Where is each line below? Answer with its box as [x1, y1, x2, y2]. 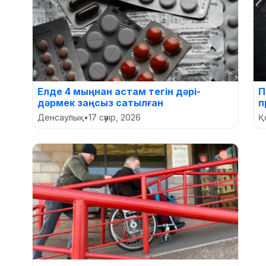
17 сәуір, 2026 [88, 112, 141, 122]
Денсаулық [37, 112, 84, 122]
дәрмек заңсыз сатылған [37, 97, 163, 109]
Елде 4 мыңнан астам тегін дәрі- [37, 85, 201, 97]
